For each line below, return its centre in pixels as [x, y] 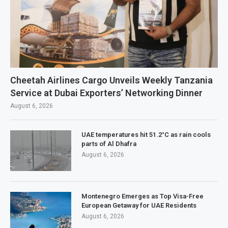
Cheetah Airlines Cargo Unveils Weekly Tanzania [111, 80]
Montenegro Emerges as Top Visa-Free [142, 196]
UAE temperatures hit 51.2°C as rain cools [146, 134]
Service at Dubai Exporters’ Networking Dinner [106, 93]
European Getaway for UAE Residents [139, 205]
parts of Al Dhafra [109, 144]
